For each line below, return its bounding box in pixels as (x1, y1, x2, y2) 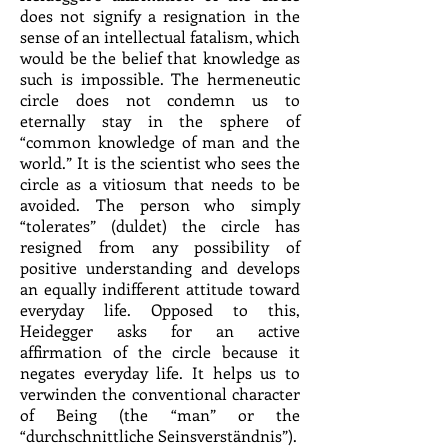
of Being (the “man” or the (20, 404, 300, 425)
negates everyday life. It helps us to (20, 362, 300, 383)
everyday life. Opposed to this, (20, 299, 300, 320)
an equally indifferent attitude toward (20, 278, 300, 299)
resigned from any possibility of (20, 236, 300, 257)
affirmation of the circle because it (20, 341, 300, 362)
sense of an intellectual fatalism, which (20, 26, 300, 47)
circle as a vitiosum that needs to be (20, 173, 300, 194)
